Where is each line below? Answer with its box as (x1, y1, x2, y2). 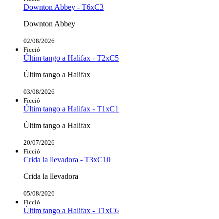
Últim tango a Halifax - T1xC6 (23, 206, 119, 215)
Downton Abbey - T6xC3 (23, 3, 104, 12)
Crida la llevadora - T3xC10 (23, 155, 110, 164)
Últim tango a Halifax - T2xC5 (23, 54, 119, 63)
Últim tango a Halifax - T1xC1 (23, 105, 119, 113)
